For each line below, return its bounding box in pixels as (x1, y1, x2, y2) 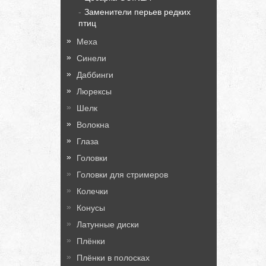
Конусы (77, 203, 105, 213)
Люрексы (77, 87, 112, 96)
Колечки (77, 186, 108, 196)
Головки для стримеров (77, 170, 168, 179)
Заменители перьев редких (84, 7, 191, 17)
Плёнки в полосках (77, 253, 150, 262)
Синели (77, 53, 106, 63)
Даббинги (77, 70, 113, 80)
